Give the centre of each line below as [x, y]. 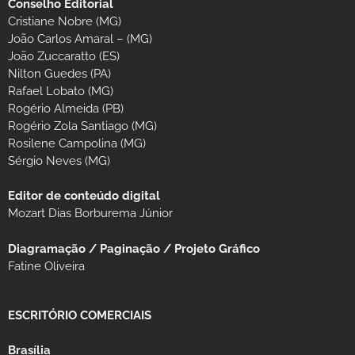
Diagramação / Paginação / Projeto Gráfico [134, 248]
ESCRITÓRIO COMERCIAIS [80, 315]
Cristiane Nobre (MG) [65, 21]
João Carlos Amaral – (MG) [80, 38]
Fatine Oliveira [46, 266]
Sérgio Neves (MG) [59, 160]
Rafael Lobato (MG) [61, 91]
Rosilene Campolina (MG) [77, 143]
